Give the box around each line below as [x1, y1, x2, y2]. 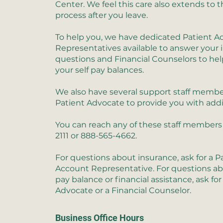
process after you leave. [55, 10, 148, 20]
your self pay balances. [55, 65, 144, 75]
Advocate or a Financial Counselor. [55, 186, 191, 195]
